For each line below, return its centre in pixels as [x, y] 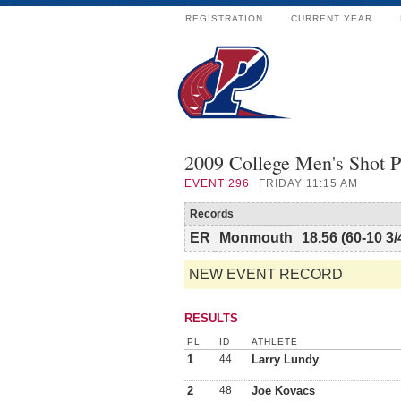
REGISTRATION [224, 18]
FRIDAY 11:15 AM [308, 183]
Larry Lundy [285, 359]
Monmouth [256, 238]
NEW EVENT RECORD [266, 274]
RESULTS [211, 318]
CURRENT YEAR [332, 18]
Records [212, 214]
